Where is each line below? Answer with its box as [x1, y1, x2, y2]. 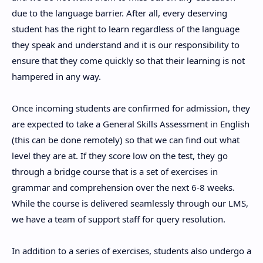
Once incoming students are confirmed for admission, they [12, 102, 250, 114]
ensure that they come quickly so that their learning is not [12, 55, 245, 66]
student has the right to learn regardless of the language [12, 23, 240, 35]
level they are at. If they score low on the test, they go [12, 150, 228, 161]
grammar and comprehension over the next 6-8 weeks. [12, 181, 235, 193]
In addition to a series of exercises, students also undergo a [12, 245, 251, 257]
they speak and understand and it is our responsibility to [12, 39, 240, 50]
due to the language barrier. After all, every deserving [12, 7, 227, 19]
